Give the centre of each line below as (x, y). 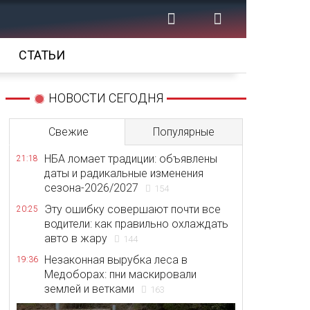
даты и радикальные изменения (124, 173)
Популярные (184, 132)
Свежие (68, 132)
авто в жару (76, 238)
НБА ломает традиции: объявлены (131, 159)
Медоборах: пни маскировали (120, 274)
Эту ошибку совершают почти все (133, 209)
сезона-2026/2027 (91, 188)
